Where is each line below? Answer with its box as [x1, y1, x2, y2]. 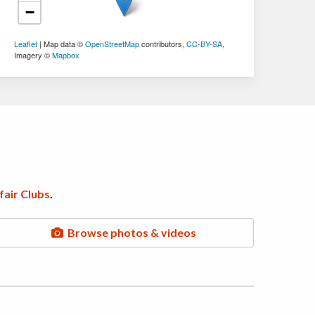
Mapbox [52, 49, 80, 61]
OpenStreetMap [85, 38, 140, 50]
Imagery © [14, 49, 53, 61]
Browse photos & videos [63, 226, 196, 240]
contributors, [139, 38, 187, 50]
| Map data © [37, 38, 86, 50]
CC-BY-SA [186, 38, 223, 50]
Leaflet [14, 38, 38, 50]
